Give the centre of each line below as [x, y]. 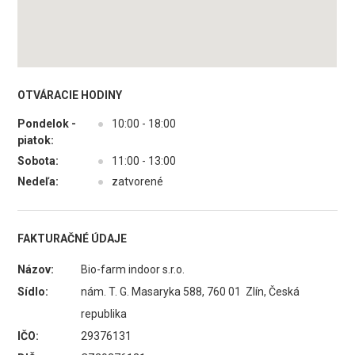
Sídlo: [33, 292]
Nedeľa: [38, 181]
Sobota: [38, 161]
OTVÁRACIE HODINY [70, 95]
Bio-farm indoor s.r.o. [133, 269]
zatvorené [138, 181]
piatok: [36, 140]
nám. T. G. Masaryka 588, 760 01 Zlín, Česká [191, 292]
